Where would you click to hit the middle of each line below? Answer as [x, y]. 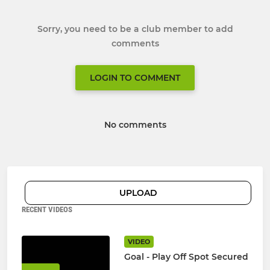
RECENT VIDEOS [47, 210]
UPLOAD [138, 193]
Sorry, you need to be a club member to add [135, 29]
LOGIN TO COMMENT [135, 78]
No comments [135, 125]
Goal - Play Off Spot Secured [186, 257]
